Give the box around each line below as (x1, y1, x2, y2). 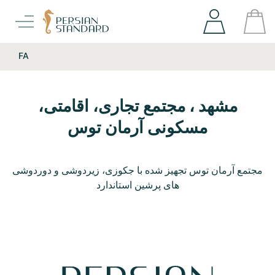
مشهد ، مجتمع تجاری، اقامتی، (37, 96, 238, 116)
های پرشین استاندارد (96, 179, 179, 191)
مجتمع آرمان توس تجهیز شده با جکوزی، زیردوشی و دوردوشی (12, 164, 263, 176)
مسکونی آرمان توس (68, 117, 207, 137)
